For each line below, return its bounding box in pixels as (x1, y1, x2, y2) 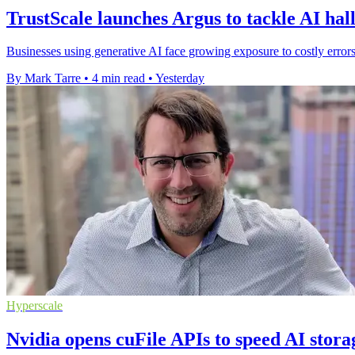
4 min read (92, 71, 145, 86)
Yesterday (155, 71, 204, 86)
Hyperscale (6, 299, 63, 313)
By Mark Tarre (6, 71, 81, 86)
